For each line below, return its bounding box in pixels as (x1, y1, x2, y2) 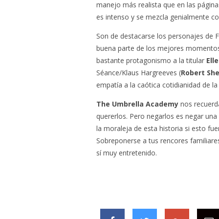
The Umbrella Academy (96, 99, 178, 109)
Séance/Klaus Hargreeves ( (96, 68, 181, 77)
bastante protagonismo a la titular (96, 56, 206, 65)
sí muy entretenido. (96, 148, 157, 157)
